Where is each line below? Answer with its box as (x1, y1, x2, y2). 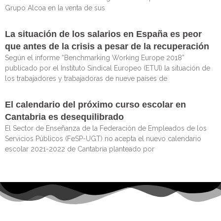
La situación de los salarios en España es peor (5, 29, 202, 39)
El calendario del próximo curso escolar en (5, 99, 186, 110)
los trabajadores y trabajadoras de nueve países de (5, 74, 167, 82)
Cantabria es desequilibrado (5, 111, 124, 122)
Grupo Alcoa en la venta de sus (5, 3, 105, 12)
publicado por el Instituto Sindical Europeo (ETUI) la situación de (5, 64, 210, 72)
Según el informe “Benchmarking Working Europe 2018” (5, 53, 184, 62)
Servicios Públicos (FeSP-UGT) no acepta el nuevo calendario (5, 134, 201, 143)
